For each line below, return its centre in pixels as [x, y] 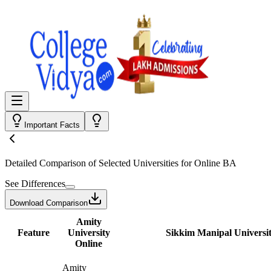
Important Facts [52, 125]
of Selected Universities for [140, 163]
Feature [33, 233]
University [89, 233]
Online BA [215, 163]
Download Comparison [49, 203]
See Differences [35, 184]
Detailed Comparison [45, 163]
